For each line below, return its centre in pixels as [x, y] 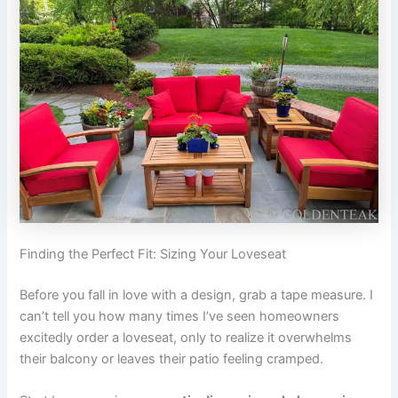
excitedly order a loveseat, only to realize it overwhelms [186, 338]
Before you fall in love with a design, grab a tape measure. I [197, 295]
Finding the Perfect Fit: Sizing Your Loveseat [153, 255]
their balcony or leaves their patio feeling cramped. [172, 359]
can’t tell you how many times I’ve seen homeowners [180, 317]
